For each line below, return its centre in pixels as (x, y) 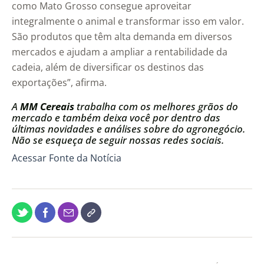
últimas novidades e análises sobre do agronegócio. (128, 129)
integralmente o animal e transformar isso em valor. (128, 22)
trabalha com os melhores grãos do (156, 107)
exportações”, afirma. (59, 83)
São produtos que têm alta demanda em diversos (122, 37)
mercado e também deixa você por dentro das (116, 118)
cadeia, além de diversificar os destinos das (108, 67)
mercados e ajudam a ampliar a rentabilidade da (120, 52)
